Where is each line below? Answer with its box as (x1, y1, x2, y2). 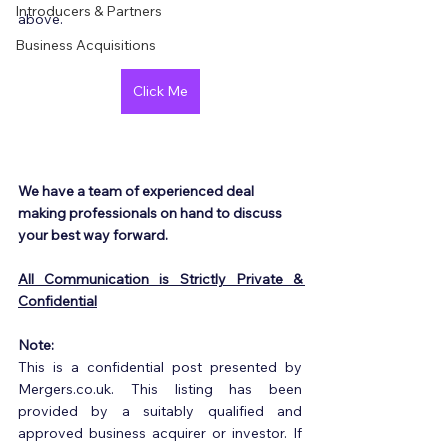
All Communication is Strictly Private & (18, 270, 302, 288)
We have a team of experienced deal (18, 182, 257, 200)
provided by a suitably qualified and (18, 402, 302, 420)
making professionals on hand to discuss (18, 204, 285, 222)
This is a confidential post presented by (18, 358, 302, 376)
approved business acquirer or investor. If (18, 424, 302, 442)
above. (18, 10, 63, 28)
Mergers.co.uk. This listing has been (18, 380, 302, 398)
